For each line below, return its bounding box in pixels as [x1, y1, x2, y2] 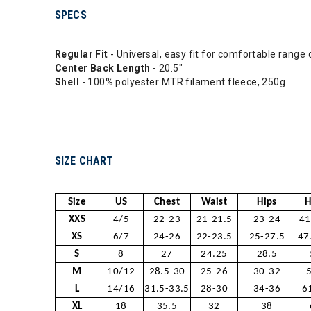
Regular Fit [55, 49, 108, 60]
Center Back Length [55, 62, 151, 74]
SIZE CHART [55, 154, 114, 167]
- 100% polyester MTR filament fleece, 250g [81, 76, 286, 87]
